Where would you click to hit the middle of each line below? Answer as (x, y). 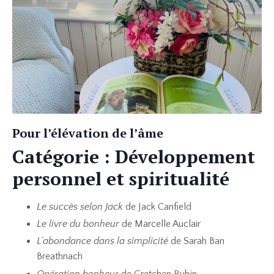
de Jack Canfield (158, 206)
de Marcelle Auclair (160, 224)
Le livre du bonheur (78, 224)
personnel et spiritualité (121, 178)
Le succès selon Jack (81, 206)
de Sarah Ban (198, 241)
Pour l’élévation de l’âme (88, 133)
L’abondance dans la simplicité (104, 241)
